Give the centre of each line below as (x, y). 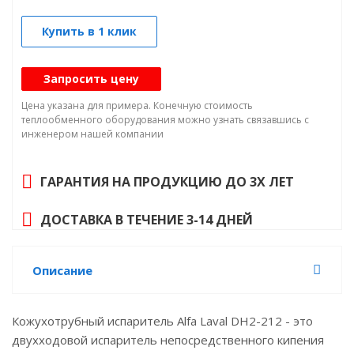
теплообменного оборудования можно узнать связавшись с (165, 120)
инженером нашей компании (92, 134)
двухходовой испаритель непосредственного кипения (168, 340)
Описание (62, 270)
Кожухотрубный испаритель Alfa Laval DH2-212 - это (162, 321)
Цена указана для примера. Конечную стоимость (137, 105)
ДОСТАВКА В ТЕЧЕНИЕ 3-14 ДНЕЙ (147, 220)
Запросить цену (91, 79)
